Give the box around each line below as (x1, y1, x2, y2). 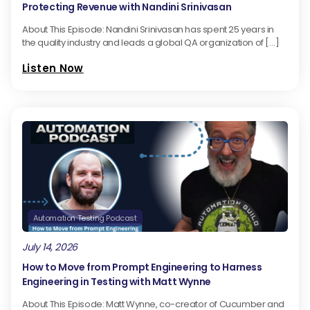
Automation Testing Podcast (33, 212, 137, 224)
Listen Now (22, 61, 84, 76)
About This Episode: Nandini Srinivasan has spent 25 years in (22, 23, 275, 37)
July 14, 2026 (22, 240, 77, 255)
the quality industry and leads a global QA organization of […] (22, 36, 280, 50)
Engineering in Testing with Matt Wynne (22, 275, 211, 289)
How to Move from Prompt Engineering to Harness (22, 260, 262, 275)
